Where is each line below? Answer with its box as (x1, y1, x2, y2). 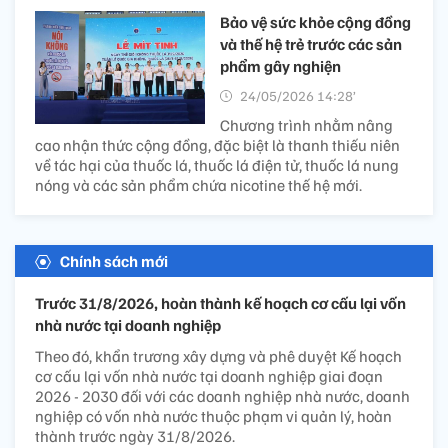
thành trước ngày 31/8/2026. (35, 425, 235, 446)
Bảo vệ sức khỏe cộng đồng (220, 11, 411, 32)
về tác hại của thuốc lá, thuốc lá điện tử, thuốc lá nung (35, 154, 399, 175)
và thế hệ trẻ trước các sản (220, 33, 402, 54)
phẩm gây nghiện (220, 55, 341, 76)
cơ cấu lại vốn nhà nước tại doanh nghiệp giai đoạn (35, 365, 383, 386)
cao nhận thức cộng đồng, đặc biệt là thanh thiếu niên (35, 134, 400, 155)
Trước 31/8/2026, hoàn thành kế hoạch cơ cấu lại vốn (35, 292, 406, 313)
